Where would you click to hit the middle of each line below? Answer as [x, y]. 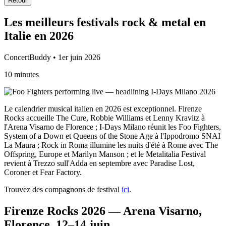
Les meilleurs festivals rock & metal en [105, 22]
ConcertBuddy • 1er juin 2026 [52, 57]
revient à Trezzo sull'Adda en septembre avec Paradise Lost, [99, 163]
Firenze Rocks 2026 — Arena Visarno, [103, 211]
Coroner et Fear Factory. [43, 172]
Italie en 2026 [39, 36]
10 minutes [21, 74]
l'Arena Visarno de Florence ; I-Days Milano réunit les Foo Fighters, [112, 127]
